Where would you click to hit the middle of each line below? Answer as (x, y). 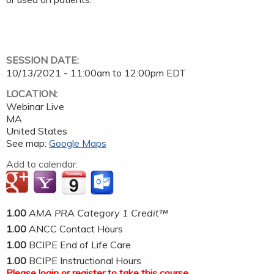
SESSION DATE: (44, 60)
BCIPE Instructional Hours (85, 260)
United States (37, 131)
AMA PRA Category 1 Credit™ (98, 213)
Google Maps (78, 143)
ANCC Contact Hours (76, 228)
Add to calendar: (43, 164)
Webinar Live (35, 106)
